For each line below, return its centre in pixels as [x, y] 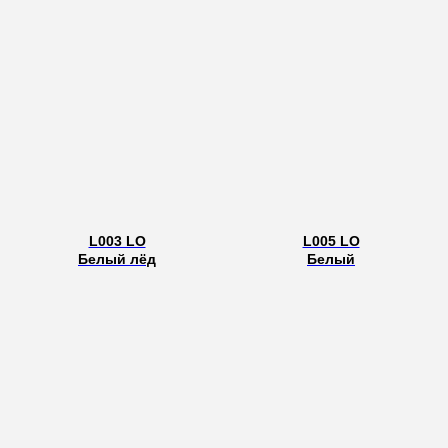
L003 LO [117, 240]
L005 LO [331, 240]
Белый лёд [117, 258]
